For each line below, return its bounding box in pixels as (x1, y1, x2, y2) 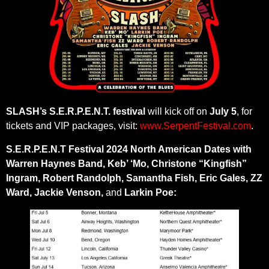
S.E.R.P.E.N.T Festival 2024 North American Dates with (6, 144, 252, 154)
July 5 (210, 106, 237, 117)
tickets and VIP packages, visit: (6, 121, 140, 131)
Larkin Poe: (124, 187, 177, 198)
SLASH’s (6, 106, 47, 117)
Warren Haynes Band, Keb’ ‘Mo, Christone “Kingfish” (6, 158, 247, 169)
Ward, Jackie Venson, (6, 187, 106, 198)
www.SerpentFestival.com (140, 121, 251, 131)
